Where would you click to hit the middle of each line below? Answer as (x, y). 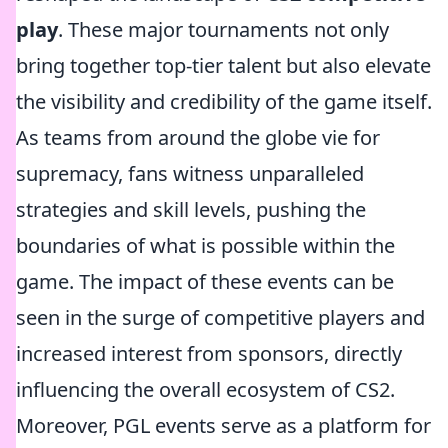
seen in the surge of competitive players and (220, 317)
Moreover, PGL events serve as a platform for (223, 425)
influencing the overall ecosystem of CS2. (205, 389)
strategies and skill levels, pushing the (191, 209)
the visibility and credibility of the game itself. (224, 101)
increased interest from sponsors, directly (209, 353)
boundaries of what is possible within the (205, 245)
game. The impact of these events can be (205, 281)
